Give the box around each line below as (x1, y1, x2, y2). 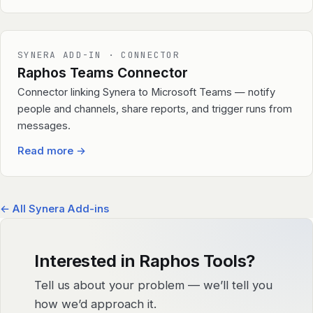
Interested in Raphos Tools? (34, 251, 255, 272)
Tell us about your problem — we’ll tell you (34, 278, 272, 293)
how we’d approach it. (34, 297, 156, 312)
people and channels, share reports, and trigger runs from (17, 103, 292, 116)
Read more (17, 145, 76, 158)
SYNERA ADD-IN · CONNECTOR (17, 49, 180, 61)
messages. (17, 119, 71, 133)
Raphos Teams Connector (17, 64, 188, 82)
